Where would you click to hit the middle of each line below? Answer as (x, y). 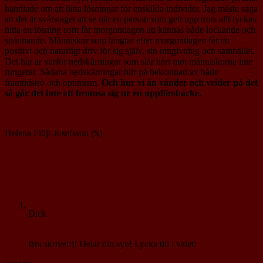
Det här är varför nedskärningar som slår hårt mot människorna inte (129, 61)
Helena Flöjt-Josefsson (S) (53, 133)
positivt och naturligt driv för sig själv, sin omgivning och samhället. (130, 50)
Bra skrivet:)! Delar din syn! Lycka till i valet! (112, 244)
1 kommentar (37, 156)
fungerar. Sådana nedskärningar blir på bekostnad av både (112, 72)
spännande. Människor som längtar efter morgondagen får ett (117, 40)
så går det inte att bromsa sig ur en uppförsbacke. (103, 93)
